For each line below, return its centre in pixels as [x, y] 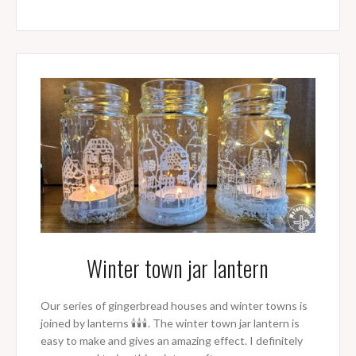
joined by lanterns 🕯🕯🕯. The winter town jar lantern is [170, 323]
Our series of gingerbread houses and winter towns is [174, 306]
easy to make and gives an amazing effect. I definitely [171, 341]
